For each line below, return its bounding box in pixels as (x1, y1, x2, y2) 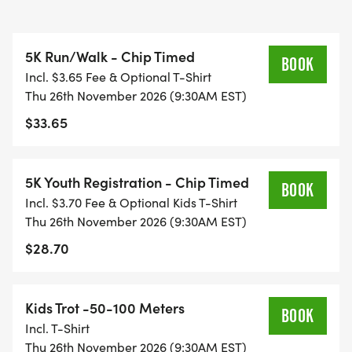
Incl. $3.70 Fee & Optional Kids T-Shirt (25, 194, 237, 211)
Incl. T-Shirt (25, 320, 90, 337)
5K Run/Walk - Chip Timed (25, 46, 195, 67)
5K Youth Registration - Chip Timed (25, 172, 249, 192)
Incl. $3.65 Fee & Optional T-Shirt (25, 68, 211, 86)
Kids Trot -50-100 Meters (25, 298, 185, 318)
